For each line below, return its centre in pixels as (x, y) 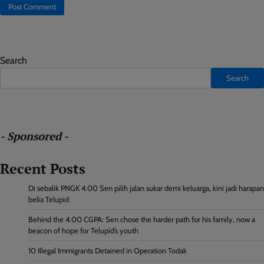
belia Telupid (49, 200)
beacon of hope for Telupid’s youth (83, 231)
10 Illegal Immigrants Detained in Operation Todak (108, 251)
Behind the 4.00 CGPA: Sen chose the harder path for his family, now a (142, 220)
